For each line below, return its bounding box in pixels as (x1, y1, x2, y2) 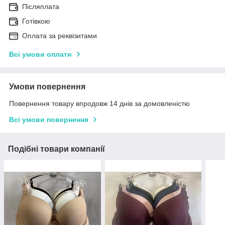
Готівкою (22, 17, 50, 25)
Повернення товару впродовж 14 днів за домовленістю (9, 99, 190, 107)
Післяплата (22, 2, 59, 11)
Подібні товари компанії (8, 144, 105, 153)
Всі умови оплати (9, 50, 72, 58)
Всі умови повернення (9, 115, 88, 124)
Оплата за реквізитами (22, 31, 97, 40)
